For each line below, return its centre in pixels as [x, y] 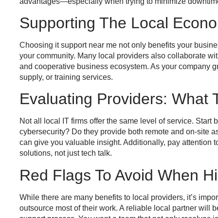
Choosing [37, 45]
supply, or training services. [66, 77]
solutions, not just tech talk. [66, 153]
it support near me [86, 45]
